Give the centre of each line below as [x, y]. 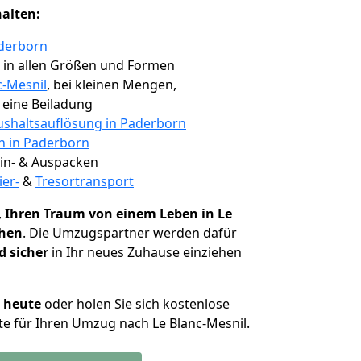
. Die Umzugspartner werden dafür [130, 233]
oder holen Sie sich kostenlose [135, 304]
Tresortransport [85, 181]
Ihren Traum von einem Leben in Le [118, 214]
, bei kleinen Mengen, [112, 85]
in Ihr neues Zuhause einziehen [145, 252]
